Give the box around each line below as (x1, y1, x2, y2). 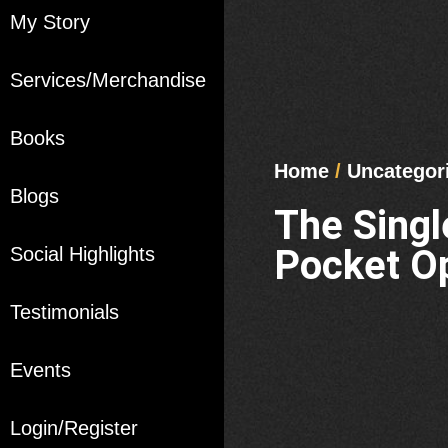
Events (10, 359, 71, 382)
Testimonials (10, 301, 119, 324)
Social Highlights (10, 243, 155, 266)
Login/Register (10, 417, 138, 440)
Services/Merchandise (10, 69, 206, 92)
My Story (10, 11, 90, 34)
